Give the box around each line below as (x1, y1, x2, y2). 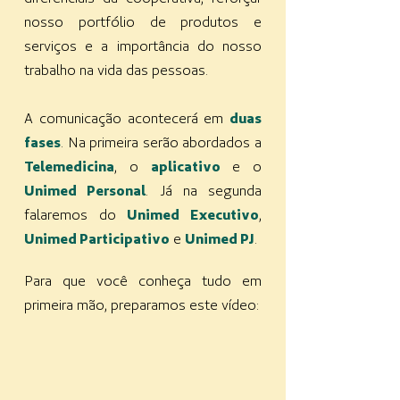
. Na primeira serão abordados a (61, 133, 262, 151)
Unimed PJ (185, 229, 254, 247)
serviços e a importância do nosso (24, 37, 262, 54)
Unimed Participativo (24, 229, 170, 247)
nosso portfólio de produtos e (24, 12, 262, 30)
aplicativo (150, 157, 221, 175)
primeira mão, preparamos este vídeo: (24, 296, 259, 313)
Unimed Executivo (127, 205, 260, 223)
